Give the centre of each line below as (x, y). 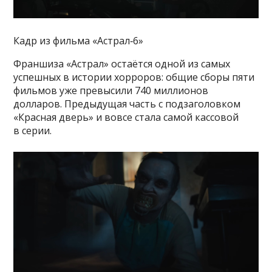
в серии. (33, 130)
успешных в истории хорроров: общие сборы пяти (134, 77)
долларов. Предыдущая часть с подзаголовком (127, 104)
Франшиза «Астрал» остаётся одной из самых (122, 63)
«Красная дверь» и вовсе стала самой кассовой (126, 117)
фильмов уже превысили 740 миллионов (111, 90)
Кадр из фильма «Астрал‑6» (79, 40)
